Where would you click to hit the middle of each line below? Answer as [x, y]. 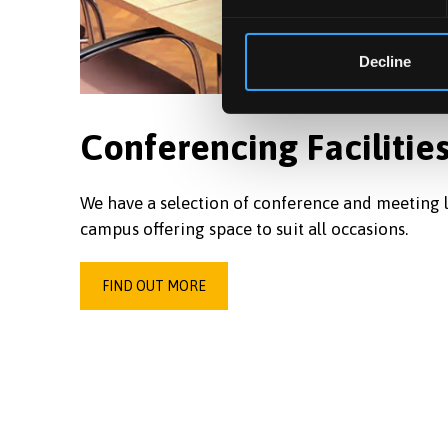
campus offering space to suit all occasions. [244, 229]
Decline [384, 61]
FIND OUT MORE [154, 286]
